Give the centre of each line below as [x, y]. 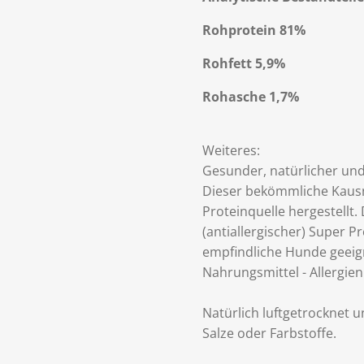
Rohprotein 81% [254, 30]
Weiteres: [231, 150]
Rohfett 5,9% [244, 63]
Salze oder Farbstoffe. [269, 333]
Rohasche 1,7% [251, 96]
